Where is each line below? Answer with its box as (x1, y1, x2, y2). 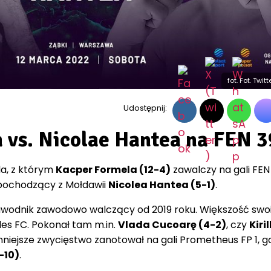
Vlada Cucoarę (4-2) (117, 217, 226, 232)
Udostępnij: (123, 102, 167, 114)
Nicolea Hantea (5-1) (108, 177, 215, 192)
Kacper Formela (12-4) (55, 162, 171, 177)
